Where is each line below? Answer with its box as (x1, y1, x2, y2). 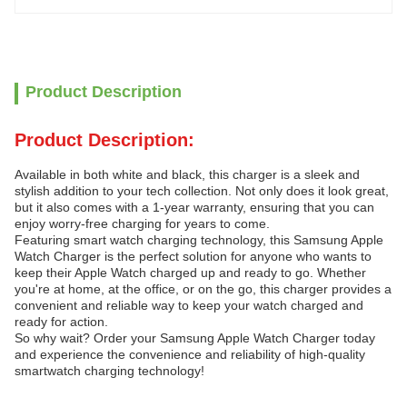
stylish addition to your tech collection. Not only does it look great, (15, 184, 389, 198)
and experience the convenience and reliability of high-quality (15, 347, 365, 362)
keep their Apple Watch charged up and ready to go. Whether (15, 265, 366, 280)
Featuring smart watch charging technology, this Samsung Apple (15, 233, 383, 247)
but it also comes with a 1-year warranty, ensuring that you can (15, 200, 374, 214)
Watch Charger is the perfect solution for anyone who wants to (15, 249, 372, 263)
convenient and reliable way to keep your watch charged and (15, 298, 363, 313)
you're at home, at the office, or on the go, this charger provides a (15, 282, 392, 296)
